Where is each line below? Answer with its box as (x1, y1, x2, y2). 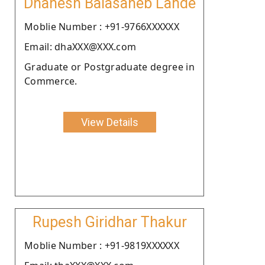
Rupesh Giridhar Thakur (32, 213, 187, 231)
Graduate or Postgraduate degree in (24, 60, 195, 73)
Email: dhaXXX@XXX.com (24, 40, 137, 53)
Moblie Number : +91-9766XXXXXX (24, 20, 179, 33)
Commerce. (24, 74, 77, 88)
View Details (80, 115, 138, 128)
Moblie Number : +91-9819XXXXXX (24, 238, 179, 252)
